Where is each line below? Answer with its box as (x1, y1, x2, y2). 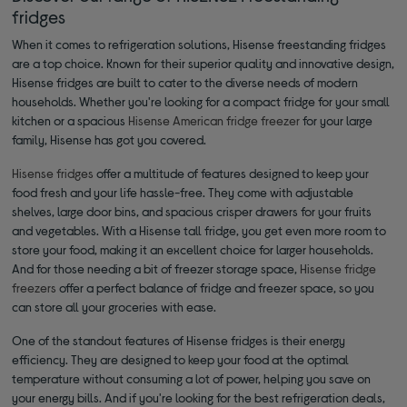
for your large (300, 113, 373, 129)
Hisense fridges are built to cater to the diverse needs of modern (12, 74, 359, 91)
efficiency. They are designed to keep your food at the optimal (12, 352, 350, 368)
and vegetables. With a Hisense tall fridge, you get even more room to (12, 223, 387, 239)
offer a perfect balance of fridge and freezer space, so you (56, 280, 375, 296)
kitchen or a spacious (12, 113, 129, 129)
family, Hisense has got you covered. (12, 132, 207, 148)
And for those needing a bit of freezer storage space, (12, 261, 301, 277)
